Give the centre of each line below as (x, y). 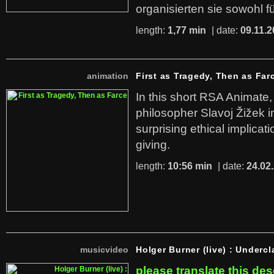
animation (108, 76)
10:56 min (190, 166)
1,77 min (187, 30)
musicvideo (104, 250)
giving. (153, 145)
